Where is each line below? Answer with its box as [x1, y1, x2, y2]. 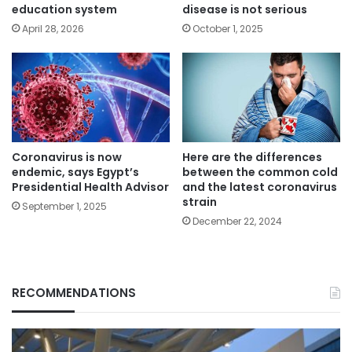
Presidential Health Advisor [12, 178, 169, 195]
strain [182, 193, 217, 210]
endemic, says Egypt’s [12, 163, 139, 180]
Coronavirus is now [12, 148, 122, 165]
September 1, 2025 [22, 199, 107, 213]
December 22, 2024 [192, 214, 282, 228]
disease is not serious [182, 2, 307, 18]
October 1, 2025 [192, 22, 263, 36]
